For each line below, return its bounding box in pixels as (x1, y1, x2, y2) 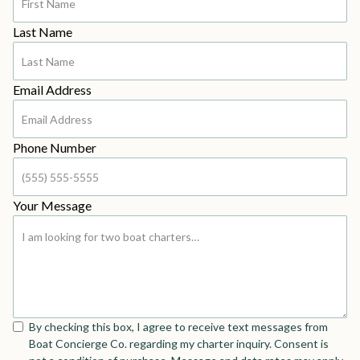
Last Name (13, 24, 72, 39)
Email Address (13, 82, 92, 97)
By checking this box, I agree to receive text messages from (29, 320, 328, 333)
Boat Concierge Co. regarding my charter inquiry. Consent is (29, 337, 329, 350)
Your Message (13, 198, 92, 213)
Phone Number (13, 140, 96, 155)
